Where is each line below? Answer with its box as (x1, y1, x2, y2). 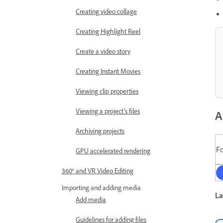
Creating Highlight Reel (76, 27, 140, 35)
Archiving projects (76, 126, 124, 135)
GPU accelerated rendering (76, 146, 150, 155)
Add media (76, 195, 106, 204)
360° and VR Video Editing (62, 166, 133, 175)
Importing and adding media (62, 183, 141, 192)
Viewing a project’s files (76, 107, 140, 115)
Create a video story (76, 47, 130, 55)
